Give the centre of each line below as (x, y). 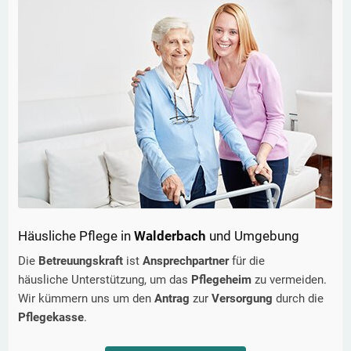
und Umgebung (254, 236)
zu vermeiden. (291, 280)
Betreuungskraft (82, 261)
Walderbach (170, 236)
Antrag (174, 299)
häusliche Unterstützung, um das (105, 280)
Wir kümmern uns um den (86, 299)
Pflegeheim (223, 280)
